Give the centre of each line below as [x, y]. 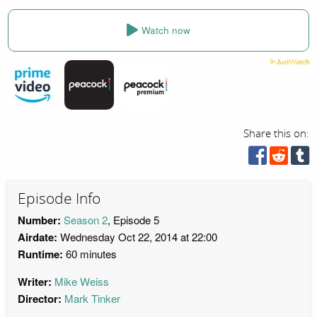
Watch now [166, 30]
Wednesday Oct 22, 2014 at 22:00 [137, 237]
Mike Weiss [82, 282]
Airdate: [38, 237]
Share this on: [277, 133]
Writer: [35, 282]
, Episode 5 [133, 220]
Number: [39, 220]
